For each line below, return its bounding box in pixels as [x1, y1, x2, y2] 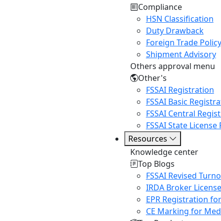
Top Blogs [138, 158, 175, 169]
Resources [128, 133, 169, 144]
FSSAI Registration [146, 84, 214, 95]
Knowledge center [130, 147, 198, 157]
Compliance [138, 1, 182, 12]
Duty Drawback [146, 25, 204, 36]
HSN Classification [146, 13, 214, 24]
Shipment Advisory [146, 49, 216, 60]
